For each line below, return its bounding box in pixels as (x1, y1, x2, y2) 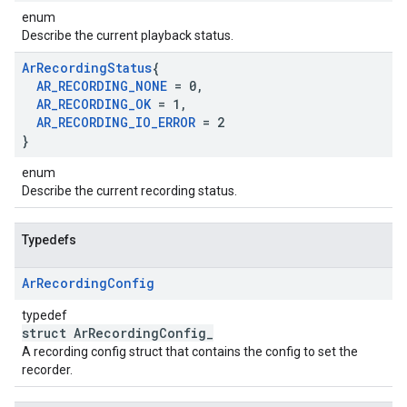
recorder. (22, 362, 73, 377)
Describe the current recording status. (22, 184, 237, 198)
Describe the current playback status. (22, 28, 233, 43)
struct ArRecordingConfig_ (22, 324, 213, 342)
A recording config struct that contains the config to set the (22, 344, 358, 359)
